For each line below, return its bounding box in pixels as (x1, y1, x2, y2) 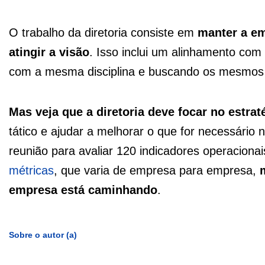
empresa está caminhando (9, 183, 157, 197)
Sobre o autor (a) (9, 230, 77, 240)
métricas (9, 164, 54, 177)
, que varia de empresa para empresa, (54, 164, 260, 177)
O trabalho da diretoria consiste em (9, 26, 198, 40)
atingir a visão (9, 46, 89, 59)
